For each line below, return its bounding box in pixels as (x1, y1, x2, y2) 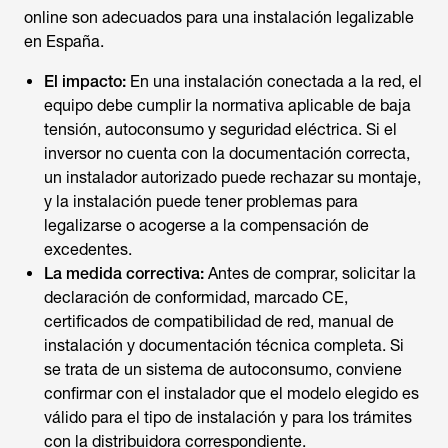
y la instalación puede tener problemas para (44, 192, 358, 211)
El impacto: (44, 72, 126, 91)
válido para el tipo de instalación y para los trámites (44, 408, 412, 427)
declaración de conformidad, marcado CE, (44, 288, 348, 307)
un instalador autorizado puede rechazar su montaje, (44, 168, 421, 187)
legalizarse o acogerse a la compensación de (44, 216, 369, 235)
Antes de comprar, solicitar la (204, 264, 416, 283)
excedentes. (44, 240, 132, 259)
